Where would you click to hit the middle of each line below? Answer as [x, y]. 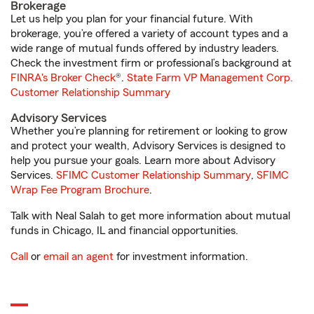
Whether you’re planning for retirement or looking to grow [149, 131]
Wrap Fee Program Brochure [80, 190]
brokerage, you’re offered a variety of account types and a [149, 34]
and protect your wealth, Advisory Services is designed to [148, 146]
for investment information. [181, 257]
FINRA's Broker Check [63, 78]
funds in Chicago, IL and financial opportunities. [124, 231]
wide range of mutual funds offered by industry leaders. [145, 48]
